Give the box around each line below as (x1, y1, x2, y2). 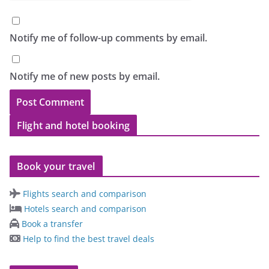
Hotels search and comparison (22, 202, 147, 214)
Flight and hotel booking (17, 118, 130, 132)
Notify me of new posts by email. (10, 69, 160, 83)
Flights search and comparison (20, 187, 147, 199)
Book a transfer (19, 217, 83, 229)
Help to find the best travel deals (20, 232, 154, 244)
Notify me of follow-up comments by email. (10, 31, 207, 44)
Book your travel (17, 159, 95, 173)
